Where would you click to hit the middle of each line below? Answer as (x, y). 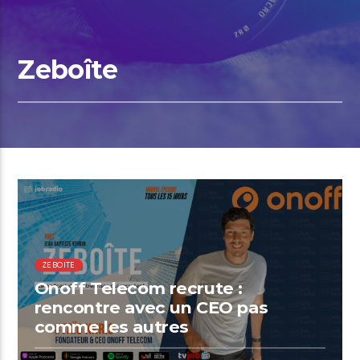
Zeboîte (67, 70)
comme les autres (111, 327)
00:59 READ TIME (101, 204)
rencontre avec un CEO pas (151, 308)
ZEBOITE (59, 264)
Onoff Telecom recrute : (138, 288)
